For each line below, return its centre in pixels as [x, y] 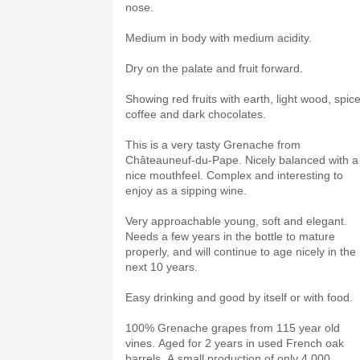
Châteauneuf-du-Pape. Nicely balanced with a [242, 160]
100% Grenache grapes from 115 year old [233, 328]
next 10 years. [163, 267]
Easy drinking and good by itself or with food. [239, 297]
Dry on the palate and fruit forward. [214, 68]
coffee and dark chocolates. [196, 114]
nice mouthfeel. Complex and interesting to [234, 175]
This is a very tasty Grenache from [213, 145]
